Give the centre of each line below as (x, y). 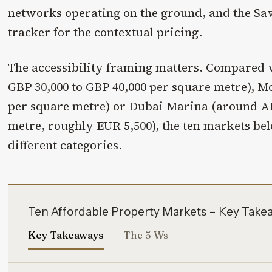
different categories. (65, 145)
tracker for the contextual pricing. (105, 32)
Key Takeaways (66, 235)
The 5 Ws (146, 235)
